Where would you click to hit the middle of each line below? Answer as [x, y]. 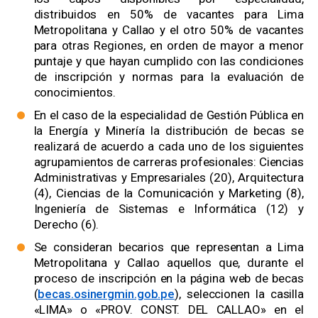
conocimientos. [75, 93]
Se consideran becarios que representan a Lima [169, 247]
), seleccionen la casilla [239, 294]
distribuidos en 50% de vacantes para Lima [169, 15]
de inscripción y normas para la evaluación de [169, 77]
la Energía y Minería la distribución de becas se [169, 131]
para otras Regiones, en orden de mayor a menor [169, 46]
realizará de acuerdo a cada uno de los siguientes [169, 147]
